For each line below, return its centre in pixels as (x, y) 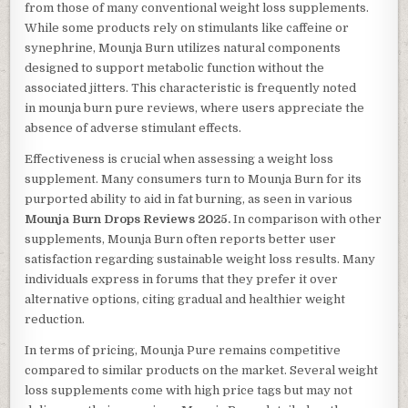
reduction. (55, 320)
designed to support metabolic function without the (175, 68)
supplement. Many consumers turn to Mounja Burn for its (194, 179)
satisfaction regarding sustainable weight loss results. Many (200, 260)
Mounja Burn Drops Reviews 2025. (128, 219)
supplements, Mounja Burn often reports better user (181, 240)
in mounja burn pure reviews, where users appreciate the (195, 108)
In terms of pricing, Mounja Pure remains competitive (183, 351)
